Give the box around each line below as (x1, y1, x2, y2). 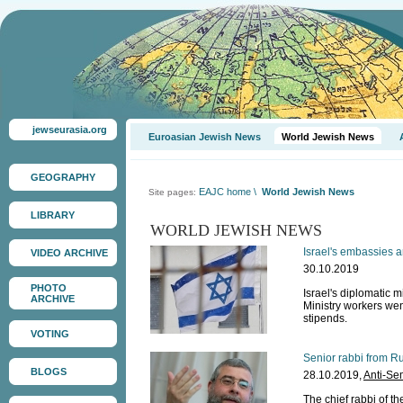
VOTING (31, 328, 69, 339)
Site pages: (148, 187, 199, 197)
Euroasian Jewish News (148, 131, 261, 142)
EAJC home (199, 186, 251, 197)
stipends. (303, 312, 347, 325)
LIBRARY (31, 210, 75, 220)
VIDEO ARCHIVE (31, 247, 108, 258)
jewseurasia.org (32, 124, 107, 135)
